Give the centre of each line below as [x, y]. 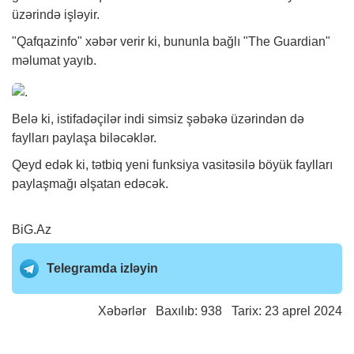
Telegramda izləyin [102, 269]
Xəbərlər [122, 311]
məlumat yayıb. [54, 61]
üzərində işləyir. [56, 15]
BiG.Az [32, 230]
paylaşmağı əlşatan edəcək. [90, 184]
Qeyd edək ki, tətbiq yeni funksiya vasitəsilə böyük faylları [172, 165]
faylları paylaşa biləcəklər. [84, 138]
